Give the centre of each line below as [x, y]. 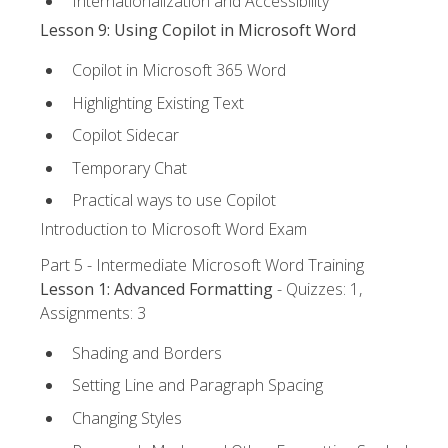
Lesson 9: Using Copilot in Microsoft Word [198, 29]
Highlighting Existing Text [158, 102]
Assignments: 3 [93, 312]
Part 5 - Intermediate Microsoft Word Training [202, 264]
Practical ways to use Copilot [174, 200]
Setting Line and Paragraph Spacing [197, 385]
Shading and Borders [147, 352]
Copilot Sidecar [125, 135]
